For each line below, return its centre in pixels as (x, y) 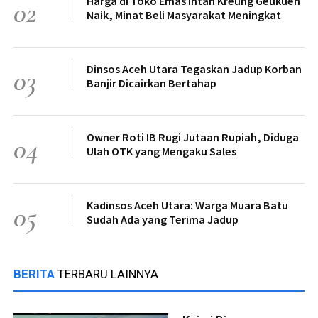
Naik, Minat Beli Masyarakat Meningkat (184, 15)
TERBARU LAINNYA (108, 274)
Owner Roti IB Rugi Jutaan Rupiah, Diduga (193, 137)
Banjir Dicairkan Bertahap (152, 83)
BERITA (35, 274)
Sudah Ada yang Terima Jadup (163, 220)
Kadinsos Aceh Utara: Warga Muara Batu (187, 205)
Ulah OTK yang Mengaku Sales (161, 152)
